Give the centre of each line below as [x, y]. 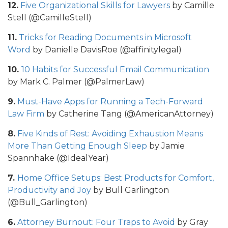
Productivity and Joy [49, 190]
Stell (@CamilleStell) [50, 17]
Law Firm [26, 113]
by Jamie [166, 146]
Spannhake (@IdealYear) [58, 158]
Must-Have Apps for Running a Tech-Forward [110, 101]
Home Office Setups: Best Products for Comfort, [116, 178]
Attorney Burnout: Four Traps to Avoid [96, 222]
